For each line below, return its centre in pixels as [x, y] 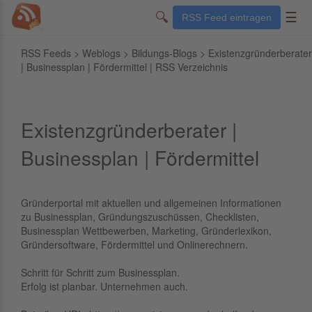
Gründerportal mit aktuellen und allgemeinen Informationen [151, 203]
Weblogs [101, 53]
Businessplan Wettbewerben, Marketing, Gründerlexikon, [146, 231]
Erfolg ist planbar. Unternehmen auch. [104, 286]
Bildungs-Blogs [164, 53]
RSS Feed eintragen [227, 17]
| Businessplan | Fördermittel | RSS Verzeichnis [124, 67]
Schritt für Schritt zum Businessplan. [100, 272]
